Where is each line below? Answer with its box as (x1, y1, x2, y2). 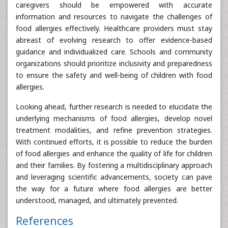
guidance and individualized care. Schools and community (16, 46, 212, 56)
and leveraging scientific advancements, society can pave (16, 172, 212, 182)
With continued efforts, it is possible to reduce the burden (16, 136, 212, 147)
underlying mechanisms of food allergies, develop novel (16, 113, 212, 123)
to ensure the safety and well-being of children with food (16, 70, 212, 80)
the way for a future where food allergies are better (16, 183, 212, 193)
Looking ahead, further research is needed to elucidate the (16, 101, 212, 111)
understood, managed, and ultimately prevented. (16, 195, 178, 205)
